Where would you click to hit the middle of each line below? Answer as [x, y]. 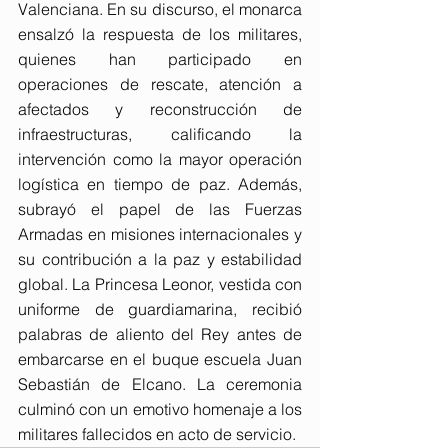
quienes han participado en [160, 58]
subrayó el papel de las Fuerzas [160, 208]
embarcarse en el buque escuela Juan [160, 358]
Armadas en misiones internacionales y [160, 233]
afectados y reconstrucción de [160, 108]
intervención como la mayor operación [160, 158]
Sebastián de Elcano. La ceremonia [160, 383]
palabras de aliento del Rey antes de [160, 333]
